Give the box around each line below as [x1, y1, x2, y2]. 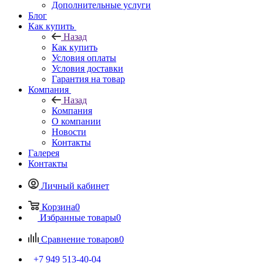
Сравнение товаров [41, 234, 119, 244]
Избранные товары [40, 212, 116, 222]
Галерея [28, 147, 59, 158]
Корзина [42, 201, 75, 212]
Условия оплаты [52, 52, 116, 63]
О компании [52, 116, 101, 126]
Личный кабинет [41, 180, 109, 191]
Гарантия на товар [52, 73, 125, 84]
